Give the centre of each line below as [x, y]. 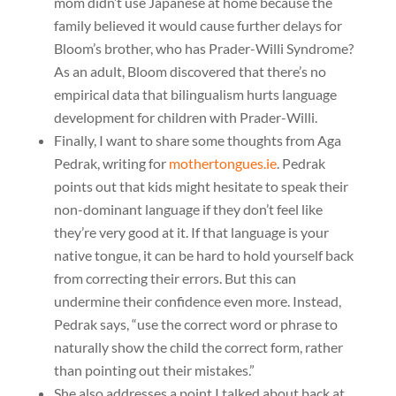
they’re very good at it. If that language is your [191, 232]
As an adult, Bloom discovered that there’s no [190, 71]
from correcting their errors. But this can [175, 278]
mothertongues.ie [222, 163]
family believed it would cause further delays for [198, 25]
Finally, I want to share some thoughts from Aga [197, 140]
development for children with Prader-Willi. [185, 117]
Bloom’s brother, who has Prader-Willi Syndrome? [203, 48]
